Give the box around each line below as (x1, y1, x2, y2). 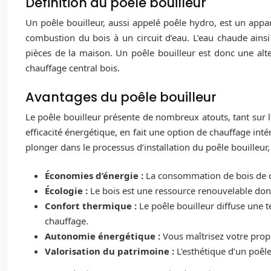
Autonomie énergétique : (45, 230, 163, 243)
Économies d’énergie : (45, 169, 146, 182)
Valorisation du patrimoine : (45, 245, 177, 258)
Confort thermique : (45, 200, 139, 212)
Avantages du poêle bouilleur (25, 88, 217, 106)
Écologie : (45, 184, 90, 197)
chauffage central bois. (25, 62, 120, 74)
